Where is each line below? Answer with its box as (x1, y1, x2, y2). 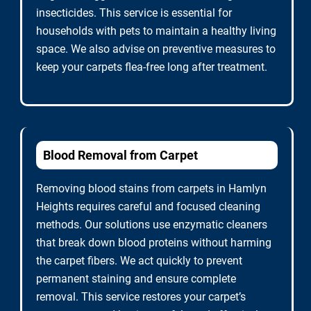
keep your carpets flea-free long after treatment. (36, 60, 267, 74)
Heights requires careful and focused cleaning (36, 200, 260, 213)
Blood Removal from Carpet (43, 148, 198, 162)
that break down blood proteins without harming (36, 236, 271, 249)
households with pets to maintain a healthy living (36, 24, 276, 37)
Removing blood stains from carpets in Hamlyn (36, 182, 267, 195)
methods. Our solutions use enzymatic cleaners (36, 218, 267, 231)
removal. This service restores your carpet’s (36, 290, 246, 303)
